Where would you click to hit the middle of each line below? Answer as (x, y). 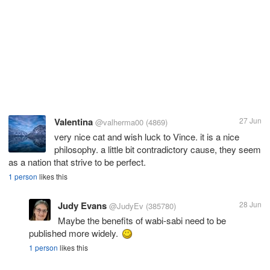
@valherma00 (119, 122)
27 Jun (250, 120)
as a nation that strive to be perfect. (77, 162)
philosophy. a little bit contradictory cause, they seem (158, 149)
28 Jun (250, 204)
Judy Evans (82, 205)
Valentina (74, 121)
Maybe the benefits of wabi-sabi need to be (142, 220)
